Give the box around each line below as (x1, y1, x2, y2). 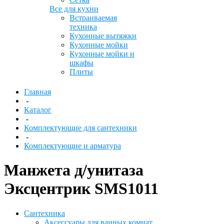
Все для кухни (49, 4, 98, 13)
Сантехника (24, 208, 65, 217)
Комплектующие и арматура (24, 141, 121, 150)
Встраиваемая (69, 13, 117, 22)
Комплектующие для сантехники (24, 123, 137, 132)
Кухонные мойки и (69, 49, 134, 58)
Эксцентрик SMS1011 (4, 179, 158, 198)
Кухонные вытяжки (69, 31, 136, 40)
